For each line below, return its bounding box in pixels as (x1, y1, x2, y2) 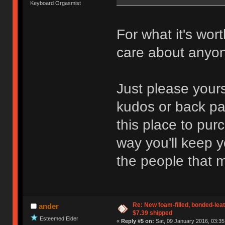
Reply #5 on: (121, 217, 154, 224)
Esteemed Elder (40, 215, 79, 221)
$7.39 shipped (132, 209, 172, 216)
